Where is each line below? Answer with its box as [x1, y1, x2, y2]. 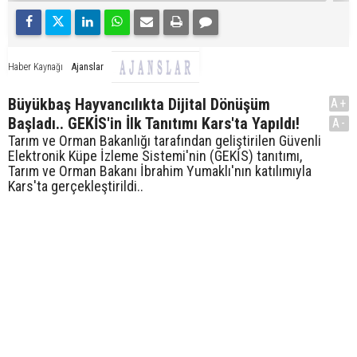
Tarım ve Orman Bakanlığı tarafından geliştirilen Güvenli [8, 132, 321, 150]
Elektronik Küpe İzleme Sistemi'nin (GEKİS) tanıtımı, [8, 147, 302, 165]
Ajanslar [71, 61, 104, 73]
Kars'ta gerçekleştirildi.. [8, 178, 143, 195]
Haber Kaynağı [8, 61, 63, 73]
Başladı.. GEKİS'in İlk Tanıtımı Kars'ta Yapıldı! [8, 114, 300, 134]
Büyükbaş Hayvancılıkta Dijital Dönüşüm [8, 95, 270, 115]
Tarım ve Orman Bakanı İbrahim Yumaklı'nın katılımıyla [8, 163, 312, 180]
